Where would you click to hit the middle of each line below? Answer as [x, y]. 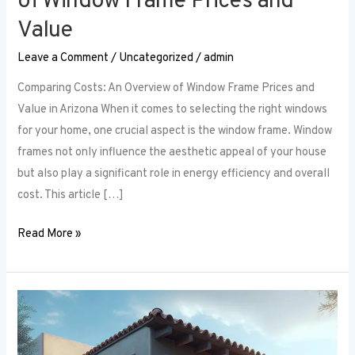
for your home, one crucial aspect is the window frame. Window [175, 132]
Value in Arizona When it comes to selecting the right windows [173, 110]
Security [38, 321]
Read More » [50, 235]
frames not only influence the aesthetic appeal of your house [172, 153]
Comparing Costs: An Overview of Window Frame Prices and [166, 89]
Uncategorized [157, 58]
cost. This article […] [71, 196]
